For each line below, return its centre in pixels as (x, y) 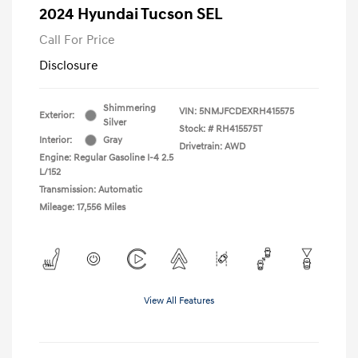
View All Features (179, 300)
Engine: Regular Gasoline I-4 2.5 (106, 157)
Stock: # (196, 129)
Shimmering (129, 108)
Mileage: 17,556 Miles (82, 207)
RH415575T (239, 129)
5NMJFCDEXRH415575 (247, 111)
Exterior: (57, 115)
